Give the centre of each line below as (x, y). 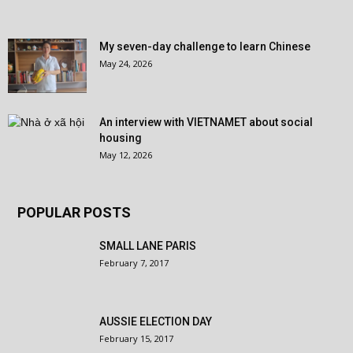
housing (121, 138)
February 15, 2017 (136, 338)
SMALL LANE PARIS (148, 246)
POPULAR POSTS (74, 212)
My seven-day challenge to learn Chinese (205, 46)
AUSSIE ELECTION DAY (156, 321)
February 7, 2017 (134, 263)
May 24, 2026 (126, 63)
